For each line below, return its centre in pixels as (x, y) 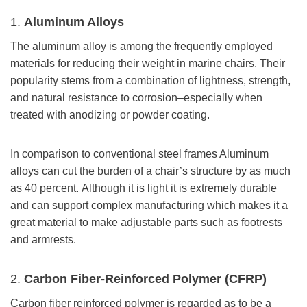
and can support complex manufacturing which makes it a (149, 205)
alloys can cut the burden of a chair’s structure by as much (150, 171)
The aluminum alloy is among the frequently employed (142, 46)
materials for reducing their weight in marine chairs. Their (148, 63)
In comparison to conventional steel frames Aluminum (139, 153)
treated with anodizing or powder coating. (110, 114)
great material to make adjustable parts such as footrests (146, 222)
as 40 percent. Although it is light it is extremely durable (144, 188)
